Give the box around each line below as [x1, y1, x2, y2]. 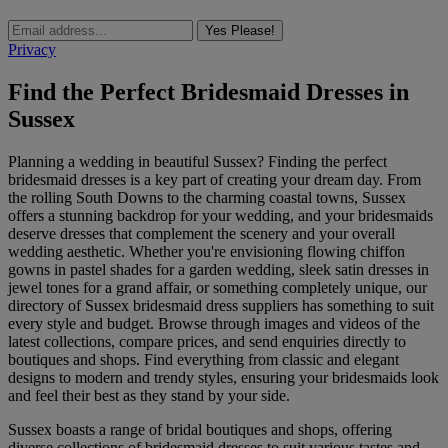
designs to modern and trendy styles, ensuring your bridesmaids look [8, 368, 439, 386]
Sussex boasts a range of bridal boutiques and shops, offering [8, 420, 392, 438]
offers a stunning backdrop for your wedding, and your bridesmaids [8, 206, 433, 224]
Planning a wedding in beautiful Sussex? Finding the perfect [8, 152, 387, 170]
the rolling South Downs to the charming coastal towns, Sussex [8, 188, 406, 206]
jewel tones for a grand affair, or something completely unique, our [8, 278, 427, 296]
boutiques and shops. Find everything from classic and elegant [8, 350, 399, 368]
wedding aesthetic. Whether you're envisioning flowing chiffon [8, 242, 405, 260]
